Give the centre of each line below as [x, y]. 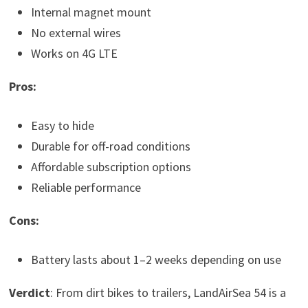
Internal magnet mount [91, 12]
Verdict [29, 292]
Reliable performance [86, 187]
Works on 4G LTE [74, 53]
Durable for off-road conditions [110, 146]
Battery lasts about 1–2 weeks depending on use [156, 259]
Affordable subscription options [111, 166]
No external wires [76, 32]
